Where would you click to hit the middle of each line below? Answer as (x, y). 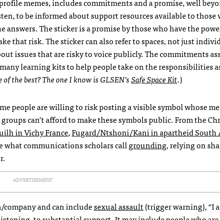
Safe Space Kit (154, 79)
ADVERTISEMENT (32, 179)
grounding (148, 145)
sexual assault (119, 206)
